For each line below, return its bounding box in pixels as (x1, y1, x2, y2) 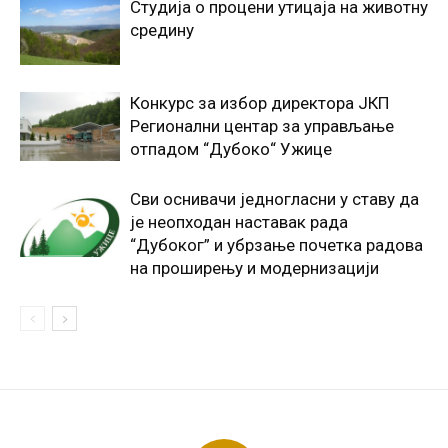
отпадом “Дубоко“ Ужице (130, 138, 332, 159)
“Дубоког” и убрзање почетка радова (130, 234, 423, 255)
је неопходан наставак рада (130, 211, 348, 232)
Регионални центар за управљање (130, 115, 394, 136)
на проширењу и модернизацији (130, 257, 379, 278)
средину (130, 19, 194, 40)
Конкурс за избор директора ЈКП (130, 92, 389, 113)
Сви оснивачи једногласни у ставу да (130, 188, 419, 209)
